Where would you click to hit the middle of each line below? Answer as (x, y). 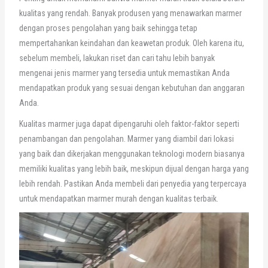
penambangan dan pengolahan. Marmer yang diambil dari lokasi (126, 139)
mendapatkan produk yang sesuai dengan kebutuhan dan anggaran (132, 88)
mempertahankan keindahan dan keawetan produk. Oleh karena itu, (131, 43)
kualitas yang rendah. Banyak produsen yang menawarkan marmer (130, 13)
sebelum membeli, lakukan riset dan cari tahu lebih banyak (117, 58)
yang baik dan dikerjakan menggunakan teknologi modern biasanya (132, 154)
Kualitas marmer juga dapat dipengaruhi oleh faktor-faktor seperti (129, 124)
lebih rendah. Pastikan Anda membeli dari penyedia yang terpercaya (133, 184)
